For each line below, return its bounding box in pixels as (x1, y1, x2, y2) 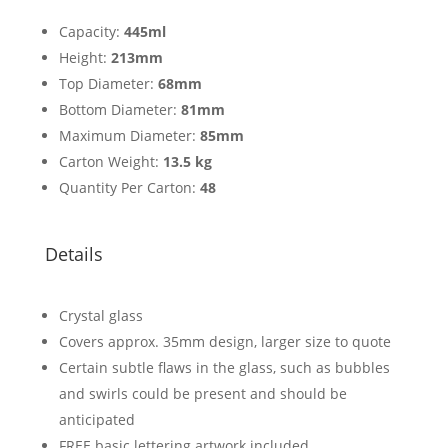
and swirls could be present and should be (58, 383, 347, 403)
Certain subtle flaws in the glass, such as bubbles (58, 357, 390, 377)
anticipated (58, 409, 135, 429)
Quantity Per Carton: (58, 177, 200, 197)
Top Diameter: (58, 73, 158, 93)
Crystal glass (58, 305, 143, 325)
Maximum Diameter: (58, 125, 200, 145)
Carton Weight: (58, 151, 163, 171)
